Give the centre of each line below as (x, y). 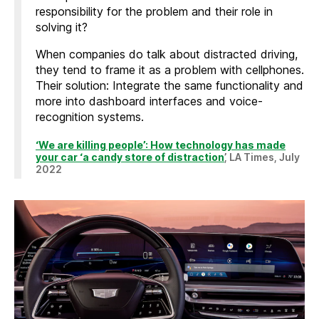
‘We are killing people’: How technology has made (161, 145)
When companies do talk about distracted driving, (167, 54)
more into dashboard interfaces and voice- (149, 101)
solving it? (62, 27)
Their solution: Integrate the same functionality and (169, 85)
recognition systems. (90, 116)
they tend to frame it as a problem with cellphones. (170, 69)
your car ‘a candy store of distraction (130, 157)
